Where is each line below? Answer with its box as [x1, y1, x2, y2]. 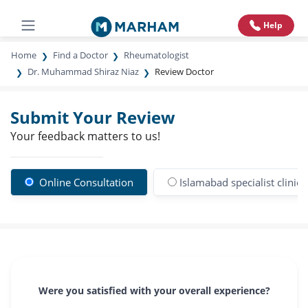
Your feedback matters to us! [10, 129, 160, 144]
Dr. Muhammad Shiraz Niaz [27, 65, 139, 78]
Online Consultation [36, 175, 133, 189]
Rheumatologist [124, 49, 190, 61]
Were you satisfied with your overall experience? [38, 284, 270, 297]
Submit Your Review [10, 106, 175, 129]
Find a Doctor [52, 49, 108, 61]
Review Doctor [155, 65, 214, 78]
